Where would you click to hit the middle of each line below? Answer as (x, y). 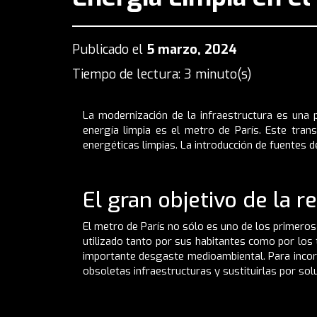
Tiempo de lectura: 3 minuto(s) (162, 74)
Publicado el (109, 49)
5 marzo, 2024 (192, 49)
